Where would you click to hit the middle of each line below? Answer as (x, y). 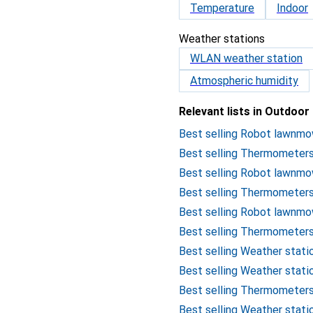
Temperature (222, 8)
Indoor (292, 8)
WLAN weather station (246, 58)
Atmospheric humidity (244, 81)
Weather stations (222, 39)
